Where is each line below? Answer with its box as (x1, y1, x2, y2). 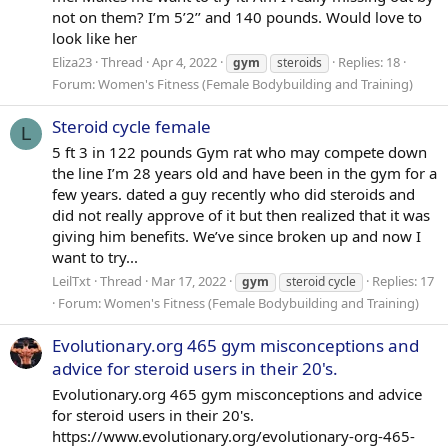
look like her (52, 28, 137, 48)
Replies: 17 (372, 271, 434, 290)
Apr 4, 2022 (152, 52, 217, 71)
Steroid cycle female (52, 115, 211, 139)
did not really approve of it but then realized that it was (52, 204, 430, 225)
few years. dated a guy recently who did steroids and (52, 183, 415, 204)
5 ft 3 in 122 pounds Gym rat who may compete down (52, 141, 427, 162)
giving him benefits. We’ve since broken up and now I (52, 225, 421, 246)
